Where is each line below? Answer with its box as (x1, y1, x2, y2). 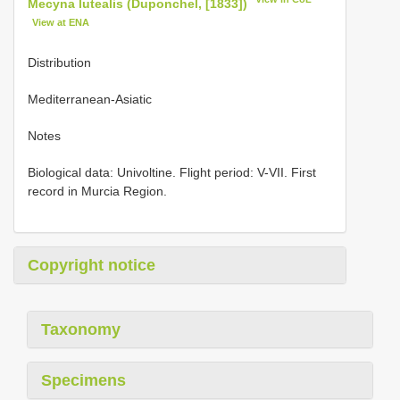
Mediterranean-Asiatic (28, 92, 152, 107)
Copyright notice (28, 256, 155, 275)
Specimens (41, 371, 126, 390)
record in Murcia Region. (28, 184, 167, 199)
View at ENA (32, 16, 90, 28)
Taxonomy (41, 321, 121, 339)
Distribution (28, 55, 91, 71)
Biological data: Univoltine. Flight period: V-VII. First (28, 165, 316, 180)
